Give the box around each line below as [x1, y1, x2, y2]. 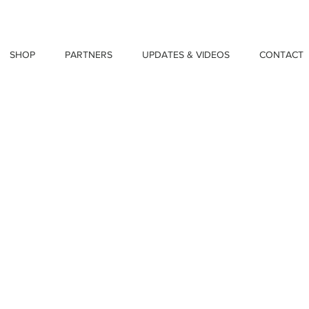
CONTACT [259, 49, 303, 60]
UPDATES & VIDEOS [141, 49, 230, 60]
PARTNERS [64, 49, 112, 60]
